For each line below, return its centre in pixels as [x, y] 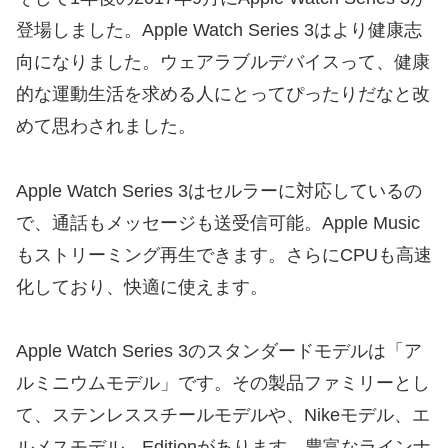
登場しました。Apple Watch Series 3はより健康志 [219, 30]
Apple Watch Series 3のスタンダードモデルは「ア [219, 351]
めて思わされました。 [106, 126]
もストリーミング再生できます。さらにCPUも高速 [224, 254]
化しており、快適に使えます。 [142, 286]
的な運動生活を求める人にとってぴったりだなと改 [223, 94]
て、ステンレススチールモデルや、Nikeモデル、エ [223, 415]
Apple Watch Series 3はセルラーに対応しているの [219, 190]
